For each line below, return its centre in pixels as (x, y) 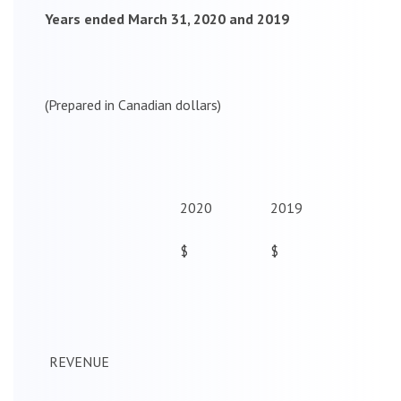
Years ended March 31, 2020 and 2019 (167, 18)
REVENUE (79, 361)
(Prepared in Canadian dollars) (133, 104)
